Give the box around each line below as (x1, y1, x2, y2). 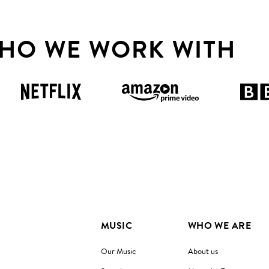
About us (187, 246, 218, 256)
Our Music (100, 246, 136, 256)
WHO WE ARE (187, 219, 252, 232)
